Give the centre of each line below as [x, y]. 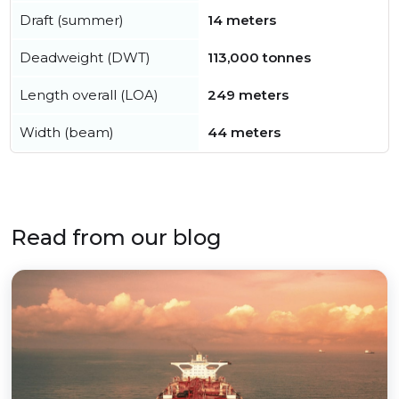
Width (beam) [67, 133]
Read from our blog [116, 238]
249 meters [248, 95]
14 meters [242, 20]
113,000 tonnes [259, 58]
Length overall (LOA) [89, 95]
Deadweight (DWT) [85, 58]
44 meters [244, 133]
